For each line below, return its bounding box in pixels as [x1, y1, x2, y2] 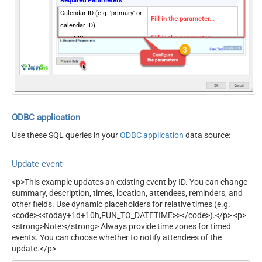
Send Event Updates [60, 60, 118, 68]
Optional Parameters [60, 47, 121, 55]
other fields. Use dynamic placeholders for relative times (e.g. [12, 199, 230, 209]
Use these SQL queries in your [12, 130, 120, 140]
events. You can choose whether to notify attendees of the [12, 232, 222, 242]
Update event [12, 158, 63, 170]
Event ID [60, 34, 84, 42]
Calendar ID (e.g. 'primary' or [60, 9, 142, 17]
